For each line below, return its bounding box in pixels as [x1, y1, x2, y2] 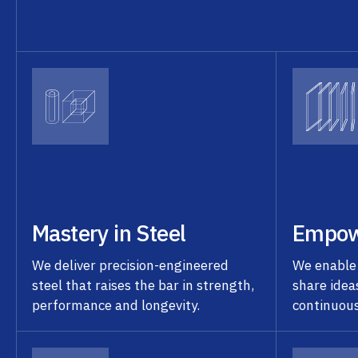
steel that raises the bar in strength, [32, 276, 255, 294]
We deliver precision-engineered [32, 256, 229, 274]
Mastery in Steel [32, 217, 186, 248]
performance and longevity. [32, 296, 201, 314]
